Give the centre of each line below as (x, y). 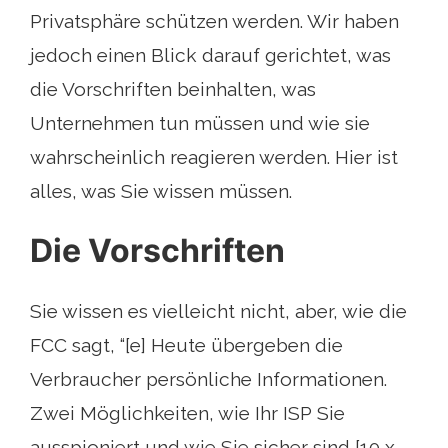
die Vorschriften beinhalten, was (173, 89)
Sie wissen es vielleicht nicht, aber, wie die (218, 311)
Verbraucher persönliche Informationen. (208, 379)
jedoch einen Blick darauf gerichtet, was (210, 55)
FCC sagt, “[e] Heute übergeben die (186, 345)
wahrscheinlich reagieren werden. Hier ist (214, 157)
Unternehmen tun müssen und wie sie (200, 123)
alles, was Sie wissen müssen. (161, 191)
